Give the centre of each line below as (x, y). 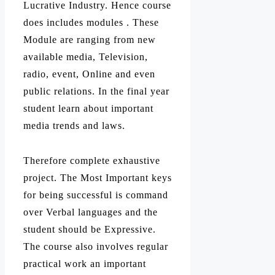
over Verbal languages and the (91, 212)
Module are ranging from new (90, 40)
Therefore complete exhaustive (92, 161)
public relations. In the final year (96, 91)
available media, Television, (86, 57)
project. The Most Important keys (98, 178)
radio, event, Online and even (89, 74)
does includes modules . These (91, 23)
